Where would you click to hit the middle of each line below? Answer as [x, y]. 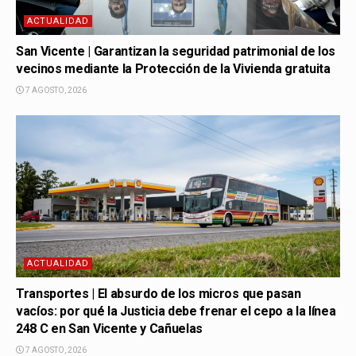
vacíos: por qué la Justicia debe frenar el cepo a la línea [176, 311]
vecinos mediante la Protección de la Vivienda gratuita [173, 69]
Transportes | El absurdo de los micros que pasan [159, 294]
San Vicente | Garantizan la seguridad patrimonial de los [176, 52]
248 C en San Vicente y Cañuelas [110, 329]
